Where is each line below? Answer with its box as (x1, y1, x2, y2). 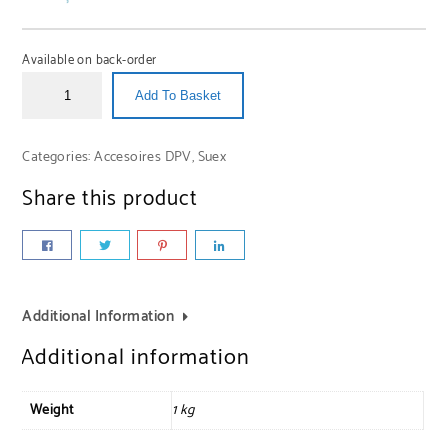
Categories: (22, 146, 95, 170)
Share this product (22, 182, 199, 217)
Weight (29, 399, 74, 423)
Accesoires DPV (94, 146, 192, 170)
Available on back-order (22, 50, 157, 72)
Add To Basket (135, 87, 222, 103)
